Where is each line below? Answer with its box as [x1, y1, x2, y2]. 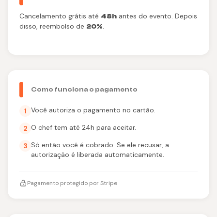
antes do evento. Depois [117, 11, 197, 20]
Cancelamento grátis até [19, 11, 101, 20]
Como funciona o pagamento [31, 85, 138, 93]
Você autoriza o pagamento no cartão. [31, 105, 155, 114]
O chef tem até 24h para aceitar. [31, 123, 136, 132]
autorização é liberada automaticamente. [31, 150, 164, 159]
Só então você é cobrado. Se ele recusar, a [31, 140, 169, 149]
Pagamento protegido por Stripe [27, 179, 117, 187]
